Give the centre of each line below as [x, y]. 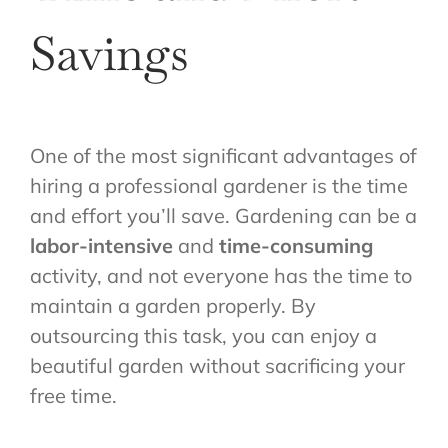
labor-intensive [101, 245]
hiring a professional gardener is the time [219, 185]
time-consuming [296, 245]
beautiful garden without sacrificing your [217, 365]
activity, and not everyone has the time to [221, 275]
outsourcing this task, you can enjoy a [203, 335]
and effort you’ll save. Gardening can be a [223, 215]
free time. [73, 395]
